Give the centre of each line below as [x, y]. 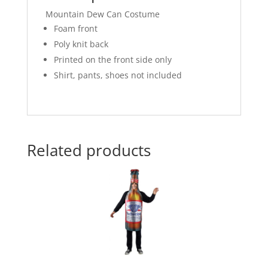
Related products [89, 150]
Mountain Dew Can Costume [102, 14]
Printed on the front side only [112, 59]
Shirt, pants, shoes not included [118, 75]
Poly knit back [81, 44]
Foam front [75, 28]
